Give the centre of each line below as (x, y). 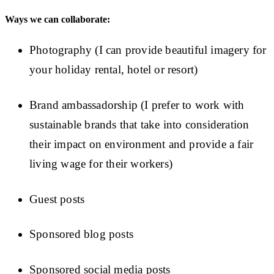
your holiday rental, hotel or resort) (114, 70)
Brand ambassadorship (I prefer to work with (137, 105)
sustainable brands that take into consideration (139, 124)
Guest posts (57, 199)
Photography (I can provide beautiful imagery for (148, 50)
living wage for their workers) (101, 164)
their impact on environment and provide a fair (142, 144)
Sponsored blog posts (81, 234)
